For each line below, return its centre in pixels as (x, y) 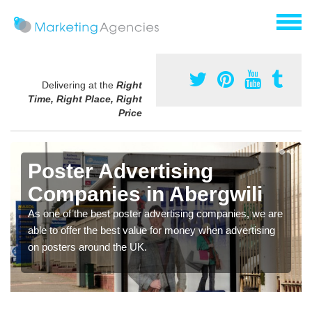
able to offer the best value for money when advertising (151, 231)
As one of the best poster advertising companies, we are (155, 214)
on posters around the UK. (87, 247)
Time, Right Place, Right (85, 99)
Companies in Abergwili (145, 194)
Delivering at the (79, 85)
